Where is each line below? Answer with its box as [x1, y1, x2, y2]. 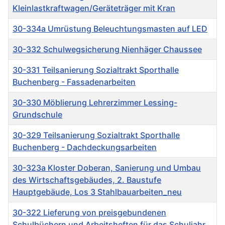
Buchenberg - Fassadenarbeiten [13, 77, 136, 87]
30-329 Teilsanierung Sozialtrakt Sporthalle [13, 130, 180, 141]
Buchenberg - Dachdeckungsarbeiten [13, 142, 157, 153]
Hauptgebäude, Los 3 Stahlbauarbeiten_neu [13, 187, 182, 197]
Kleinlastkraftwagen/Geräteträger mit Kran [13, 3, 175, 14]
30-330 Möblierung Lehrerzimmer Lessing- [13, 97, 177, 108]
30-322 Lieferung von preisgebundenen [13, 207, 166, 218]
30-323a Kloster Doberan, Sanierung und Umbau [13, 163, 201, 173]
